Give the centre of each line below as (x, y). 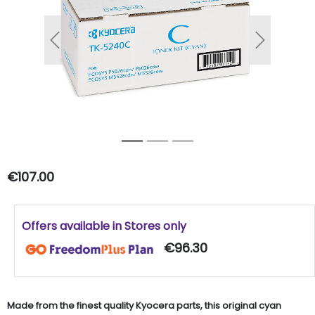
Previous (75, 46)
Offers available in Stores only (104, 226)
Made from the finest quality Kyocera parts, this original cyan (144, 305)
